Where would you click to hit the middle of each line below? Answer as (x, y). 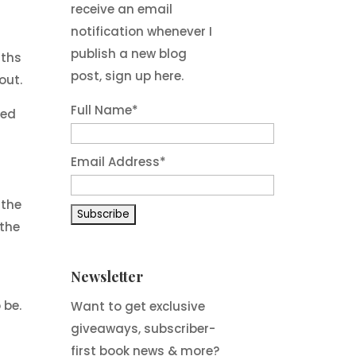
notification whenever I (142, 32)
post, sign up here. (128, 76)
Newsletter (107, 276)
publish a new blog (129, 54)
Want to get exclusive (138, 306)
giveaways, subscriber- (143, 328)
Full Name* (105, 110)
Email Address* (119, 162)
